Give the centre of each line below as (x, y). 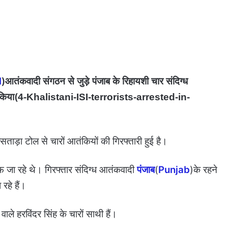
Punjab (174, 170)
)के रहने (204, 170)
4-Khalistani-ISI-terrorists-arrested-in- (104, 97)
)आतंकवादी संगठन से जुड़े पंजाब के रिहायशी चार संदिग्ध (95, 81)
